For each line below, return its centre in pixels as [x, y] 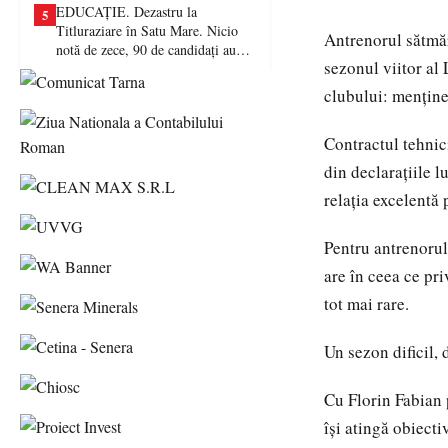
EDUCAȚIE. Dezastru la [126, 11]
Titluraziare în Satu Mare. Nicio [147, 30]
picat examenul [98, 68]
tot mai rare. [366, 303]
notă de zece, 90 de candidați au [146, 49]
